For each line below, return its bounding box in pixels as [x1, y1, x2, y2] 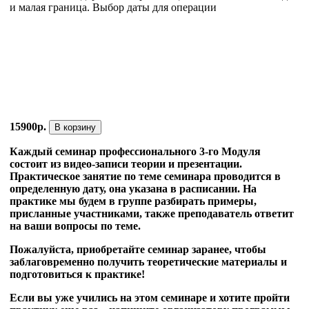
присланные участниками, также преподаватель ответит [10, 208, 294, 220]
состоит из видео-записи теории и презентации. [10, 158, 242, 170]
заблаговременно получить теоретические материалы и [10, 256, 287, 268]
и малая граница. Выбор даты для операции [10, 1, 217, 14]
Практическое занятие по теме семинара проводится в [10, 170, 281, 183]
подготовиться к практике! [10, 268, 148, 281]
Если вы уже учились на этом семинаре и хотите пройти [10, 292, 290, 304]
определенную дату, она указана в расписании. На [10, 183, 257, 195]
